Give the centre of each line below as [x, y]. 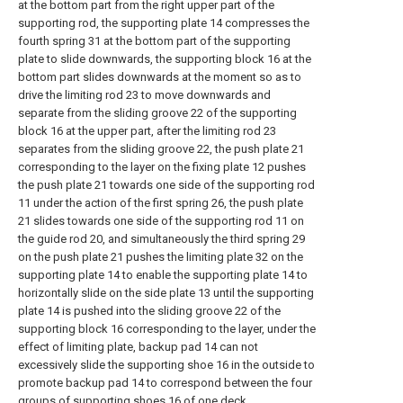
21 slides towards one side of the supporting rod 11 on [161, 221]
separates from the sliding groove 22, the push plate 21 [161, 149]
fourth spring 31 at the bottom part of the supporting [154, 41]
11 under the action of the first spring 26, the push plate [161, 203]
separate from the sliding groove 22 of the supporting [157, 113]
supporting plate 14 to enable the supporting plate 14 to [163, 275]
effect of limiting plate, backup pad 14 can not [138, 347]
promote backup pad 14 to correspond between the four [165, 383]
